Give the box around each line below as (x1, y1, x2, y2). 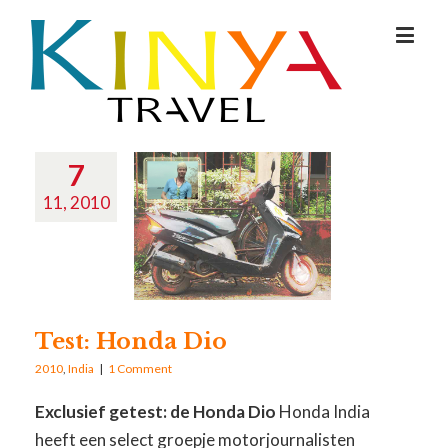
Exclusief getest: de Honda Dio (35, 400, 277, 422)
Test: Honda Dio (35, 327, 228, 355)
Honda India (276, 400, 371, 422)
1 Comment (108, 360, 173, 376)
